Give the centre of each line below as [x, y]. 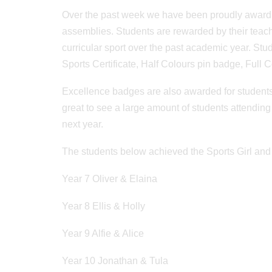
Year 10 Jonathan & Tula [115, 261]
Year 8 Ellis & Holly [104, 206]
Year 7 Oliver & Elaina [110, 179]
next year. [83, 124]
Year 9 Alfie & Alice [103, 233]
